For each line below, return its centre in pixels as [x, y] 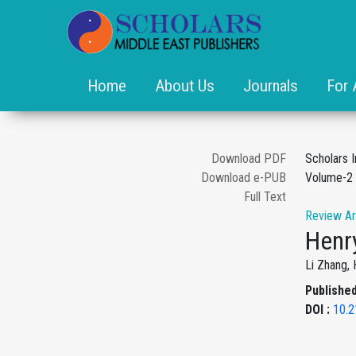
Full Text [265, 197]
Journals [271, 86]
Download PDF [249, 159]
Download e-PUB [244, 178]
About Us [185, 86]
